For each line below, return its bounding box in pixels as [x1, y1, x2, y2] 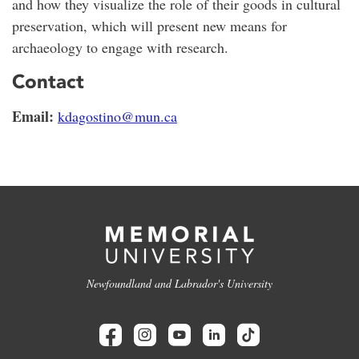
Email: [12, 106, 54, 127]
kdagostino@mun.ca [58, 107, 177, 127]
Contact [12, 70, 84, 94]
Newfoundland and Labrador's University [87, 276, 272, 292]
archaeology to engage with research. [12, 37, 228, 57]
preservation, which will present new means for [12, 15, 287, 35]
